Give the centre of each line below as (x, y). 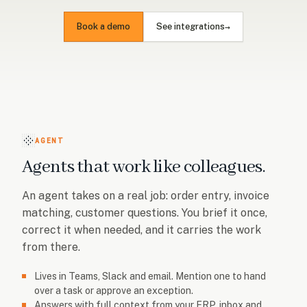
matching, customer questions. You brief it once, (145, 213)
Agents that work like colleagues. (144, 167)
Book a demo (103, 26)
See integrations (191, 26)
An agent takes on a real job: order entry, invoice (146, 196)
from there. (51, 247)
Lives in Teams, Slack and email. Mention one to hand (150, 276)
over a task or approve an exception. (114, 291)
